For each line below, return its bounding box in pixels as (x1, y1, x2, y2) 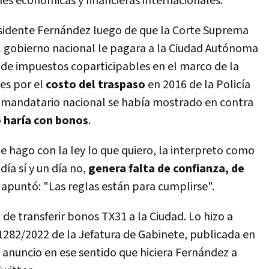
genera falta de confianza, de (88, 161, 244, 177)
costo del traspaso (46, 77, 145, 92)
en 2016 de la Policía (145, 77, 250, 92)
